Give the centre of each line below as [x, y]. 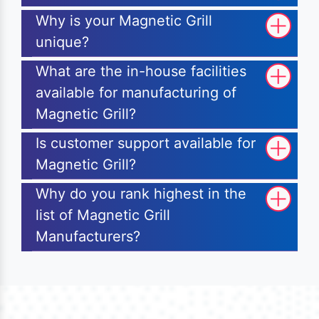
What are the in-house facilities [141, 72]
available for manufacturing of [136, 93]
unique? [62, 42]
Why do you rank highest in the [141, 194]
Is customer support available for [146, 143]
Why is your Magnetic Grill [124, 21]
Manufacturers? [88, 237]
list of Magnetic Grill [103, 215]
